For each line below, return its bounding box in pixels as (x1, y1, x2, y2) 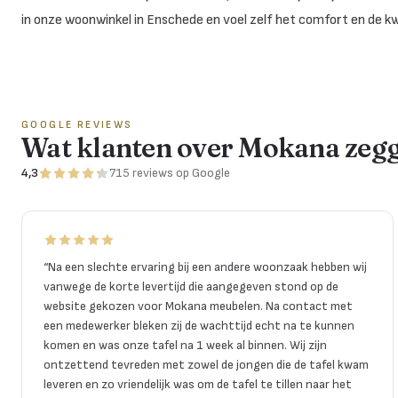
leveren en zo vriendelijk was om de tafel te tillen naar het (44, 376, 352, 392)
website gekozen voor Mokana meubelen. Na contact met (44, 298, 353, 314)
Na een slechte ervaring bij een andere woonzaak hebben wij (48, 259, 367, 275)
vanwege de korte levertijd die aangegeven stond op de (44, 278, 338, 294)
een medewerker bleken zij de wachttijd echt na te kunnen (44, 317, 354, 333)
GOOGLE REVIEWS (21, 117, 133, 131)
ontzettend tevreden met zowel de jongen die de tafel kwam (44, 356, 369, 372)
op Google (176, 164, 230, 180)
